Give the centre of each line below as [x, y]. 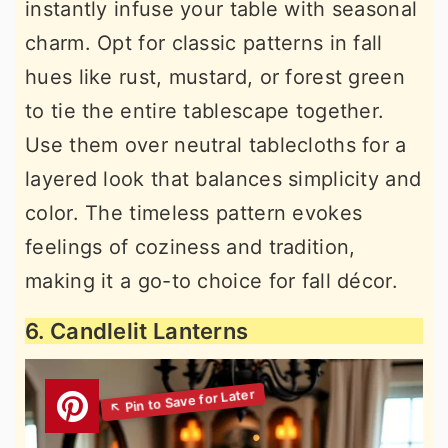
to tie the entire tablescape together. [205, 110]
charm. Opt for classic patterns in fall [204, 42]
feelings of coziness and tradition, [190, 246]
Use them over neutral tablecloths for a [216, 144]
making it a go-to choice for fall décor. [211, 280]
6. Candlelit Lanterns [137, 330]
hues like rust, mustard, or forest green [215, 76]
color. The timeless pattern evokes [194, 212]
